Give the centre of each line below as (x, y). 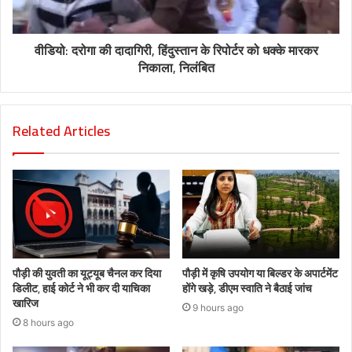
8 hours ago (48, 322)
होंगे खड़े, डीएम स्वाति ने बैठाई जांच (247, 288)
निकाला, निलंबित (176, 67)
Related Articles (61, 130)
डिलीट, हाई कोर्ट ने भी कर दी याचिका (81, 288)
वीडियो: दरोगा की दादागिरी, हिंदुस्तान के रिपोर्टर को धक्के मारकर (176, 50)
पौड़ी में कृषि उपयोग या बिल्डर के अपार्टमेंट (260, 273)
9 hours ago (218, 307)
